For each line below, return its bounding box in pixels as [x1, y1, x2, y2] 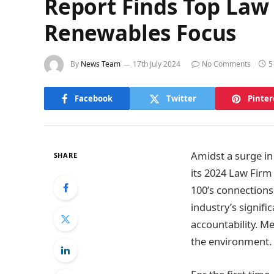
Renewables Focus [44, 18, 237, 47]
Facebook [74, 92, 113, 104]
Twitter [166, 92, 196, 104]
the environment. [191, 234, 272, 248]
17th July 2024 [133, 59, 180, 70]
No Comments [202, 59, 251, 70]
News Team [81, 59, 120, 70]
